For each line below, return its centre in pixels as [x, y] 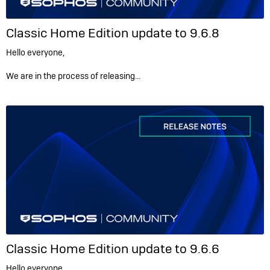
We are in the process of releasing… [73, 76]
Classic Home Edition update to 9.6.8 [113, 33]
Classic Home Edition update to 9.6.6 [113, 249]
